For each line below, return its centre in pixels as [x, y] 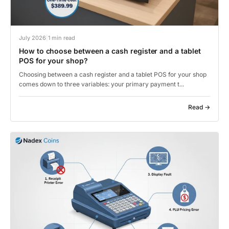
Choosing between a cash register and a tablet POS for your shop [113, 75]
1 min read [62, 38]
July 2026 [32, 38]
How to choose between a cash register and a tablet [110, 51]
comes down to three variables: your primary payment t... [101, 84]
